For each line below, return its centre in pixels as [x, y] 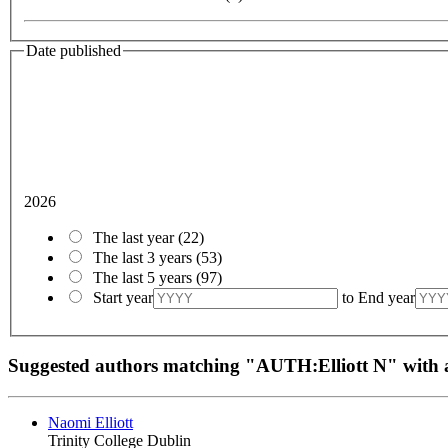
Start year [123, 297]
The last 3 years [144, 257]
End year [386, 297]
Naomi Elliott [90, 423]
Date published [73, 51]
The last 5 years [144, 277]
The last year [135, 237]
